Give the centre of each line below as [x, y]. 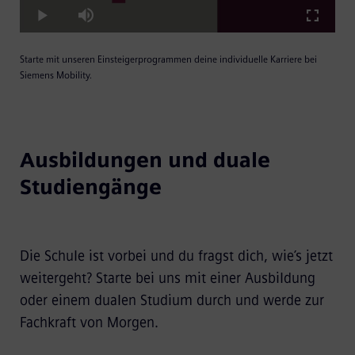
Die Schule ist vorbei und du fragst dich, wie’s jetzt [176, 256]
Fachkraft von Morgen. [91, 322]
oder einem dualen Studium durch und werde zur [172, 300]
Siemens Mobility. [55, 75]
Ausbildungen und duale [145, 160]
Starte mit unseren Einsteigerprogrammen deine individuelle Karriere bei [168, 59]
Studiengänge [90, 187]
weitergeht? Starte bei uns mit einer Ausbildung [167, 278]
